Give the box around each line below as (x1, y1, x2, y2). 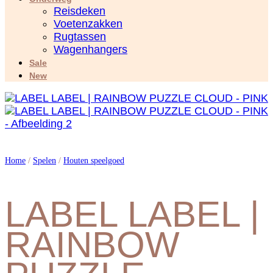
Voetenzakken (54, 17, 122, 30)
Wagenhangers (54, 43, 127, 55)
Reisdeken (54, 4, 105, 17)
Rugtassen (54, 30, 106, 43)
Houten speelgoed (63, 156, 124, 166)
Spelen (33, 156, 56, 166)
